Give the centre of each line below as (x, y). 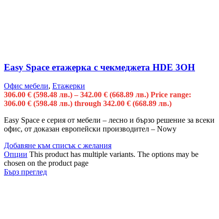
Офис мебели (26, 86)
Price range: (171, 95)
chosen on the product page (46, 163)
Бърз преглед (25, 172)
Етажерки (69, 86)
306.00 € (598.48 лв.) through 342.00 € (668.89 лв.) (88, 104)
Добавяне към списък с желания (58, 146)
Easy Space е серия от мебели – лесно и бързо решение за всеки (109, 120)
